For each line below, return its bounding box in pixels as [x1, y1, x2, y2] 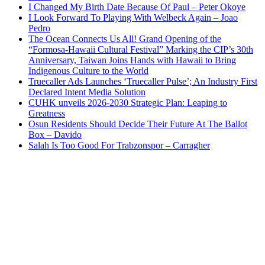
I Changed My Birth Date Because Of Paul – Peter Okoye [28, 2, 245, 12]
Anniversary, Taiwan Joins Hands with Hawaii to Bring [28, 55, 236, 66]
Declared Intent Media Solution [28, 87, 146, 98]
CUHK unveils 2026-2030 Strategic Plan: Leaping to [28, 98, 227, 108]
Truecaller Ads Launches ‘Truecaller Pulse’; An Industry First [28, 76, 257, 87]
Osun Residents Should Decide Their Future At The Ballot [28, 119, 247, 130]
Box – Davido [28, 130, 82, 140]
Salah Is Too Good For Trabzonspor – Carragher [28, 140, 210, 151]
